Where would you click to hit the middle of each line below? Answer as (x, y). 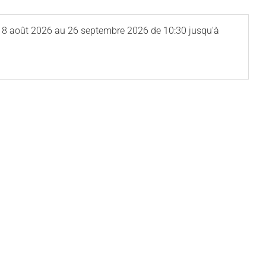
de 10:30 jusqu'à (185, 31)
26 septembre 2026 (108, 31)
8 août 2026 (27, 31)
